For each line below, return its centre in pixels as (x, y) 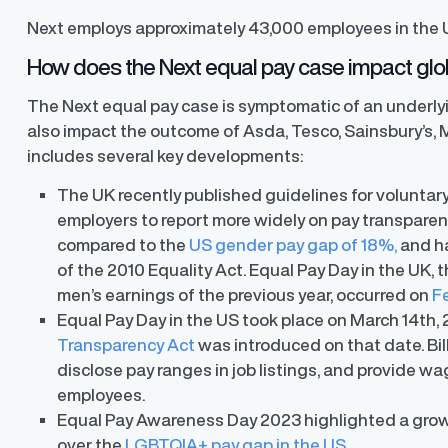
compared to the (123, 245)
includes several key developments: (167, 156)
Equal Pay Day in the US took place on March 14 (238, 320)
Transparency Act (126, 345)
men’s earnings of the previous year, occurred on (245, 295)
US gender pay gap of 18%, (293, 245)
